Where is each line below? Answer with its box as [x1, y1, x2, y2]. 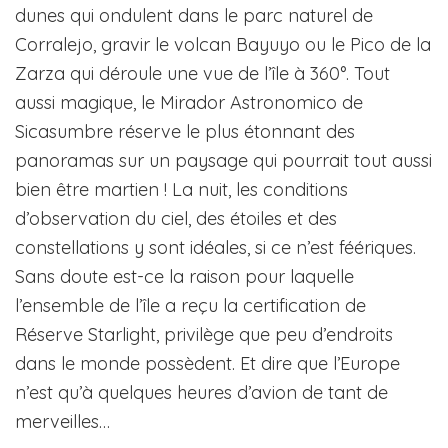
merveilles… [15, 409, 110, 433]
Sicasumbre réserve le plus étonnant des [15, 119, 355, 143]
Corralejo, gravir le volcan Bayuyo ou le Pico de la [15, 32, 431, 56]
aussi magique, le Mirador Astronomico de [15, 90, 363, 114]
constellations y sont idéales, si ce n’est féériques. [15, 235, 416, 259]
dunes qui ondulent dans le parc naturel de [15, 3, 373, 27]
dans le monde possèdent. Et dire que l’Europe [15, 351, 400, 375]
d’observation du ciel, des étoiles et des [15, 206, 337, 230]
